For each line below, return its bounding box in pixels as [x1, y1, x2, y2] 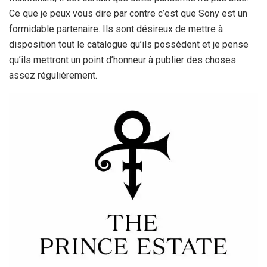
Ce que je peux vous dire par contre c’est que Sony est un [9, 8, 247, 20]
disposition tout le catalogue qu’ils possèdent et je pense [9, 39, 249, 51]
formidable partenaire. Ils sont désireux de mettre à [9, 23, 223, 35]
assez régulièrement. [9, 70, 97, 82]
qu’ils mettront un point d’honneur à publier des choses [9, 54, 236, 66]
